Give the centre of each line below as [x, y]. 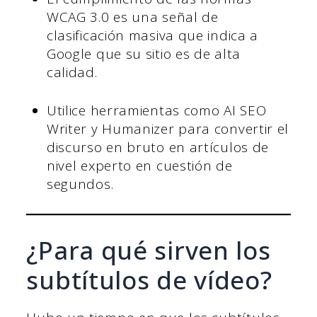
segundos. [80, 184]
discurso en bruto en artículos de [158, 148]
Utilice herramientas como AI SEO [156, 111]
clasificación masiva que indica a [152, 35]
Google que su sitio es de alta [143, 53]
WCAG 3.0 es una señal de [132, 17]
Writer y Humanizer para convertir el [168, 129]
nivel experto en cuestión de [139, 166]
